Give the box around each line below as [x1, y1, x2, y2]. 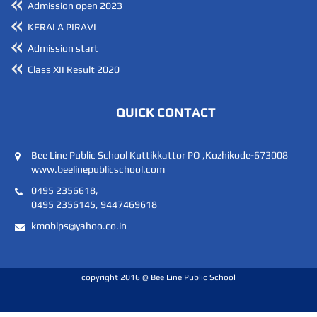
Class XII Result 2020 [28, 64, 120, 76]
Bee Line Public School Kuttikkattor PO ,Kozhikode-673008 [31, 149, 288, 161]
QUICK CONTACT [116, 105, 216, 120]
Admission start [28, 42, 98, 54]
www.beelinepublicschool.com [31, 163, 165, 175]
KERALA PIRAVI [28, 21, 96, 33]
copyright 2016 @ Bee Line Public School [81, 272, 236, 283]
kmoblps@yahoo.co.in [31, 220, 127, 232]
